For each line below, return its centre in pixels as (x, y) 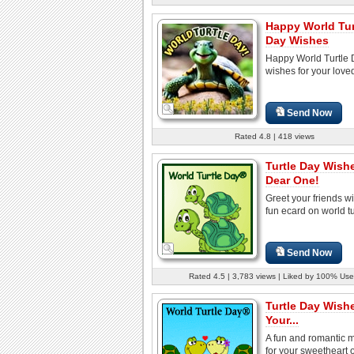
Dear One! (292, 180)
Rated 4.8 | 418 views (274, 136)
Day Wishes (297, 40)
